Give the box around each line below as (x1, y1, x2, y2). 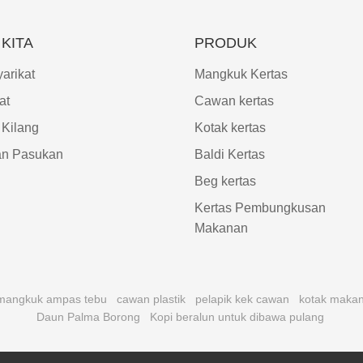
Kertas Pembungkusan (194, 201, 327, 216)
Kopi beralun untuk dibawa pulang (149, 310, 324, 324)
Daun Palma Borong (36, 310, 140, 324)
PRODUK (194, 35, 258, 52)
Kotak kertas (194, 121, 267, 135)
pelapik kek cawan (195, 293, 289, 306)
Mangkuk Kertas (194, 67, 288, 82)
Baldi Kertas (194, 147, 266, 162)
